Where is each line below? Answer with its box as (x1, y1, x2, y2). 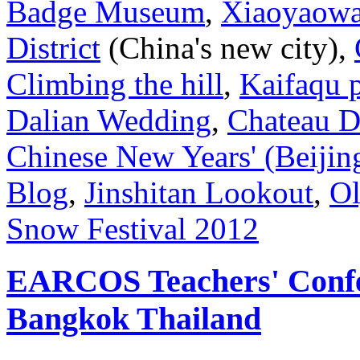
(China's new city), (100, 31, 354, 66)
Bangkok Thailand (6, 301, 261, 337)
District (6, 31, 100, 66)
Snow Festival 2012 (6, 211, 259, 247)
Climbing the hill (6, 67, 223, 102)
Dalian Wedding (6, 103, 211, 138)
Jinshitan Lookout (84, 175, 313, 211)
